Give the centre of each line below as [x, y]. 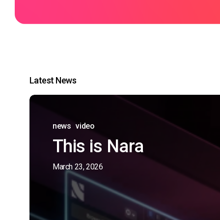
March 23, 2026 [78, 167]
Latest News [53, 81]
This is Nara [98, 147]
